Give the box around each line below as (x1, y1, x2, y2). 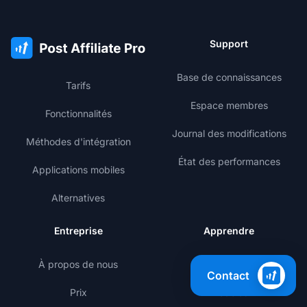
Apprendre (204, 225, 254, 237)
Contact (207, 269, 249, 282)
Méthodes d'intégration (25, 136, 131, 148)
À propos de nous (38, 258, 118, 271)
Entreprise (53, 225, 103, 237)
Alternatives (51, 192, 105, 204)
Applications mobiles (32, 164, 125, 176)
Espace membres (190, 99, 268, 112)
